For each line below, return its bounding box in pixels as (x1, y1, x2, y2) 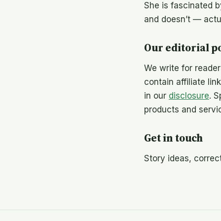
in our (144, 91, 169, 101)
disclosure (169, 91, 209, 101)
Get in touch (144, 131, 203, 145)
